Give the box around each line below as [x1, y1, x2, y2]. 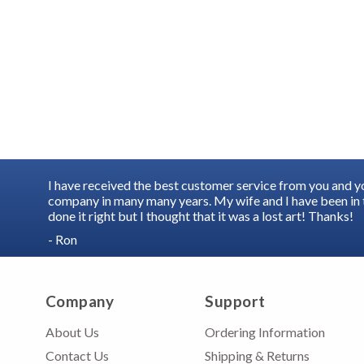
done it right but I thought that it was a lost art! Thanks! [48, 208, 353, 223]
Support [205, 292, 266, 310]
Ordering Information [205, 324, 326, 340]
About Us [45, 324, 99, 340]
